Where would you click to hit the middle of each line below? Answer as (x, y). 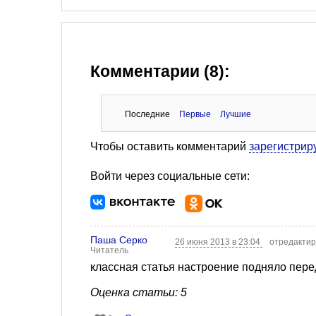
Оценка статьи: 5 (139, 292)
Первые (195, 114)
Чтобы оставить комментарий (170, 146)
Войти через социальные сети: (170, 176)
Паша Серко (119, 239)
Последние (147, 114)
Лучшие (235, 114)
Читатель (109, 250)
